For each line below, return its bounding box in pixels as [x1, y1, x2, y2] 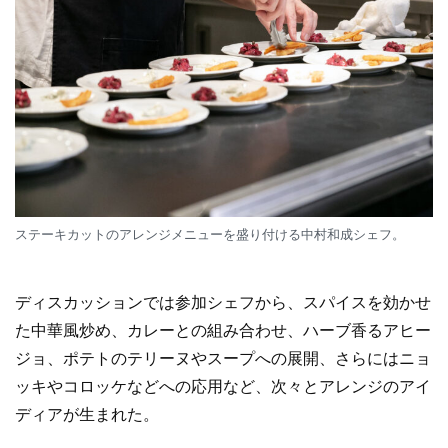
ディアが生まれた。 [15, 406, 159, 424]
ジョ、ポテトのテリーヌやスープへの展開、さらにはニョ [15, 350, 431, 368]
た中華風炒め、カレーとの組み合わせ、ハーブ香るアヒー [15, 322, 431, 340]
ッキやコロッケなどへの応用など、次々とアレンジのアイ [15, 378, 431, 396]
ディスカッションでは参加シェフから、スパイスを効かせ [15, 294, 431, 312]
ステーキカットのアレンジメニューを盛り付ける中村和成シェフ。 [15, 227, 405, 243]
